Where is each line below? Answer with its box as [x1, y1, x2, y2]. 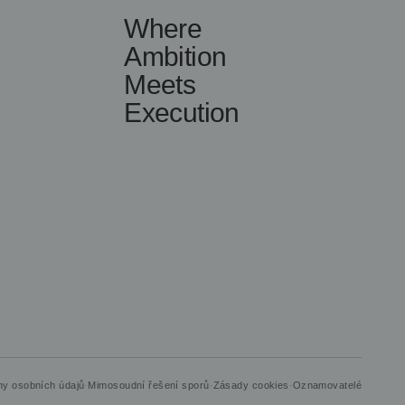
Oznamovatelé [292, 380, 362, 391]
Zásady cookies [212, 380, 289, 391]
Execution [124, 98, 240, 127]
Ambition [124, 42, 227, 71]
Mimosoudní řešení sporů [88, 380, 210, 391]
